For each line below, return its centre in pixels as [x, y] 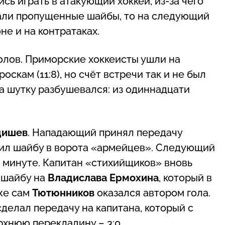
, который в [185, 178]
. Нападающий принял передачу [105, 132]
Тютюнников [63, 193]
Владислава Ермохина [103, 178]
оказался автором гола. [152, 193]
